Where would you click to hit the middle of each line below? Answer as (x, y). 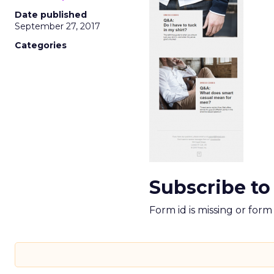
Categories (41, 45)
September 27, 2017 (57, 26)
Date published (51, 15)
